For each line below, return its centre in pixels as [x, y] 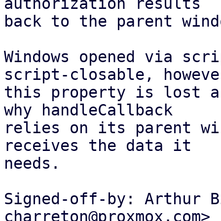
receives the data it [98, 146]
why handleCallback [88, 110]
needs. [32, 163]
